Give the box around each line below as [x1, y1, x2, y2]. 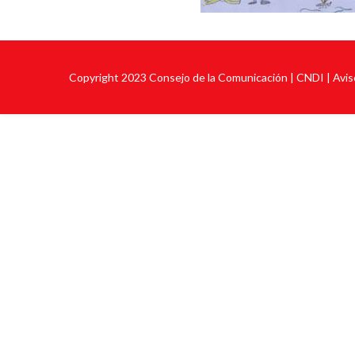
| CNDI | [288, 71, 333, 84]
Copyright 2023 [69, 71, 149, 84]
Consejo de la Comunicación [149, 71, 288, 84]
